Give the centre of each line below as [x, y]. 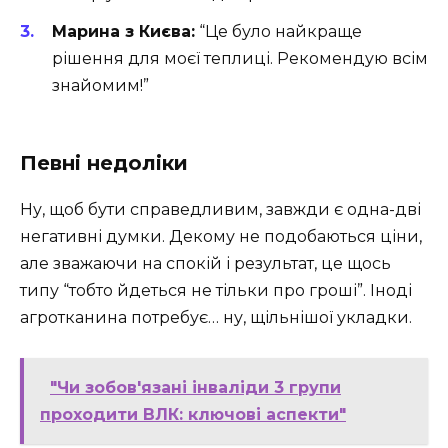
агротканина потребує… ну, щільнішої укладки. [216, 318]
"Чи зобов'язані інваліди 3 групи [195, 388]
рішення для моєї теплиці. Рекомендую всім [240, 58]
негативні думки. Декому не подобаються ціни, [221, 237]
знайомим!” [100, 85]
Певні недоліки [104, 163]
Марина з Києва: [123, 31]
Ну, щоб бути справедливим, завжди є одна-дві [220, 210]
